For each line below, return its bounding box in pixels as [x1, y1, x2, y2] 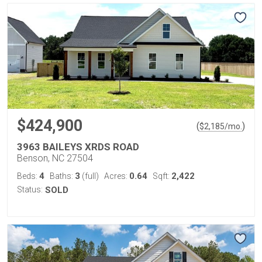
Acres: [104, 171, 129, 181]
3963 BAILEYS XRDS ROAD [17, 140, 139, 153]
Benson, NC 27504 [17, 152, 93, 164]
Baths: [50, 171, 75, 181]
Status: [17, 184, 43, 194]
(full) [80, 171, 99, 181]
